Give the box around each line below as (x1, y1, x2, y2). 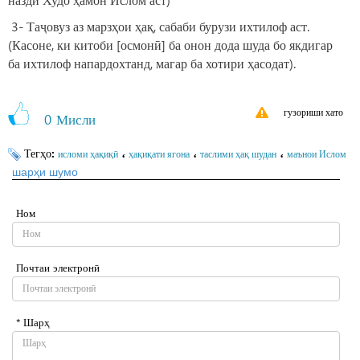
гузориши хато (284, 107, 343, 119)
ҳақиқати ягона (129, 147, 190, 161)
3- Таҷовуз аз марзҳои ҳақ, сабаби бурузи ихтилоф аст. (8, 18, 309, 35)
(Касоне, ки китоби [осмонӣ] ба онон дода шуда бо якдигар (8, 36, 333, 54)
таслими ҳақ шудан (200, 147, 276, 161)
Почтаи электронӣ (16, 260, 100, 275)
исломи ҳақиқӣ (58, 147, 118, 161)
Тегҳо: (24, 146, 58, 161)
